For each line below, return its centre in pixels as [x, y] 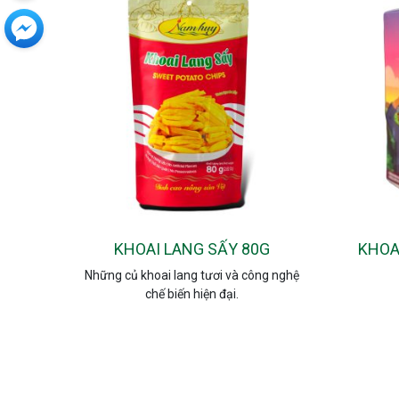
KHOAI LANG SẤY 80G [192, 248]
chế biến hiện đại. [192, 293]
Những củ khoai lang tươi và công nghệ [192, 275]
